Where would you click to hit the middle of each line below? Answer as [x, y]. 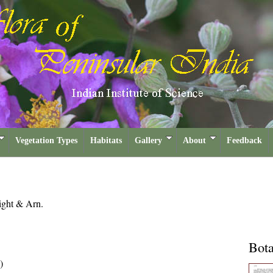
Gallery [148, 140]
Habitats [106, 140]
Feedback [244, 140]
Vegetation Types [46, 140]
